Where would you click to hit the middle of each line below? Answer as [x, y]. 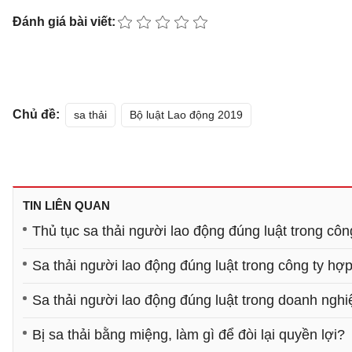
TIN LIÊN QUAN [66, 205]
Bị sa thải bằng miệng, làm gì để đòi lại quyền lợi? [189, 335]
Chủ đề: [36, 114]
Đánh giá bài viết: [64, 22]
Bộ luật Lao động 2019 [186, 115]
